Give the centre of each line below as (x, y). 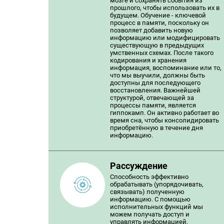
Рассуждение (139, 166)
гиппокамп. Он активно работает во (164, 113)
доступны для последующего (155, 83)
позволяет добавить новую (151, 30)
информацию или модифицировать (165, 38)
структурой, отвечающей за (152, 98)
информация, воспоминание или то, (166, 68)
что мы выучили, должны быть (157, 75)
